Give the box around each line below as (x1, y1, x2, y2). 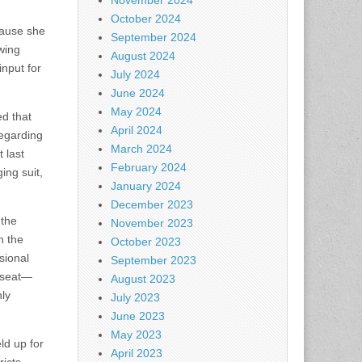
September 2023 (111, 254, 196, 267)
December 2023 (111, 198, 193, 212)
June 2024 (111, 86, 165, 100)
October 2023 (111, 235, 181, 249)
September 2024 (111, 31, 196, 44)
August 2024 (111, 49, 175, 63)
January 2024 (111, 179, 181, 193)
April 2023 (111, 347, 162, 360)
